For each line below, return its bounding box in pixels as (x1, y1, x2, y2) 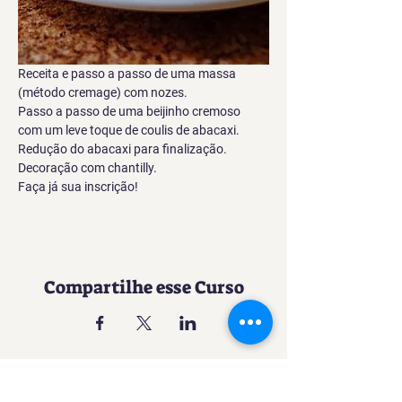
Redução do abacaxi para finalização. (18, 142, 227, 157)
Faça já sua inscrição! (18, 179, 138, 195)
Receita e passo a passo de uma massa (18, 66, 239, 82)
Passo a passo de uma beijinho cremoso (18, 104, 243, 119)
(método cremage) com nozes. (18, 85, 188, 100)
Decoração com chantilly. (18, 161, 157, 176)
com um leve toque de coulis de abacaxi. (18, 123, 240, 138)
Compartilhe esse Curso (43, 275, 244, 300)
